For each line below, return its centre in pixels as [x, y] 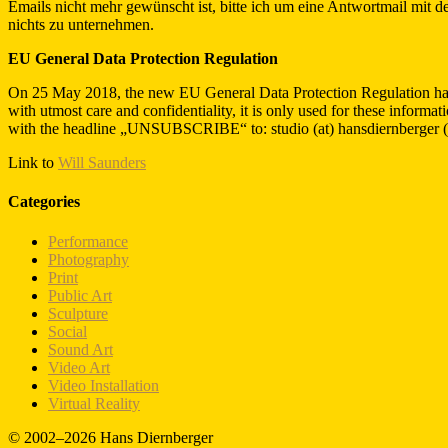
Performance [88, 241]
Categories [44, 202]
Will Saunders [102, 163]
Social [67, 331]
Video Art [79, 367]
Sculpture [78, 313]
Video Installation [103, 385]
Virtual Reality [94, 403]
